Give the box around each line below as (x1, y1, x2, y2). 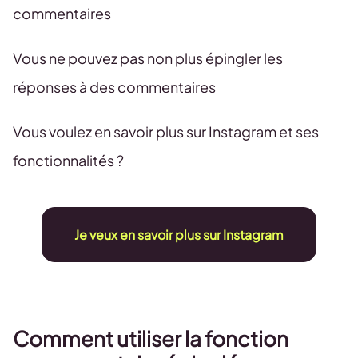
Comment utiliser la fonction (13, 325, 288, 352)
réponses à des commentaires (13, 78, 216, 96)
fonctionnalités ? (13, 151, 124, 169)
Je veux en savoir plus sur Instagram (74, 226, 284, 243)
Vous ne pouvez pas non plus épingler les (13, 49, 283, 67)
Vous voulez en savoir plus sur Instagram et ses (13, 122, 319, 141)
